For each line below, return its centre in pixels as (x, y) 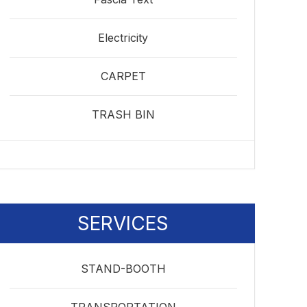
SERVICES (123, 223)
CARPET (123, 76)
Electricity (123, 38)
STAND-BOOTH (123, 269)
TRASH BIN (123, 114)
